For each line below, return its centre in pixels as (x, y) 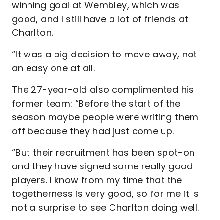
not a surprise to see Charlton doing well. (106, 207)
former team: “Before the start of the (96, 103)
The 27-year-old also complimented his (103, 90)
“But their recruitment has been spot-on (103, 152)
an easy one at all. (54, 68)
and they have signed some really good (102, 166)
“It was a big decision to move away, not (105, 54)
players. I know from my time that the (97, 180)
